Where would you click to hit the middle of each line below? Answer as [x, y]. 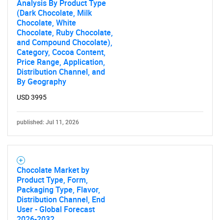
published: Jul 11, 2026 [48, 123]
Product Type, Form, [52, 180]
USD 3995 [32, 97]
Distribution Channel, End [61, 200]
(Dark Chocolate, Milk [54, 13]
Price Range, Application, [61, 62]
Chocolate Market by [53, 170]
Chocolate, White [46, 23]
